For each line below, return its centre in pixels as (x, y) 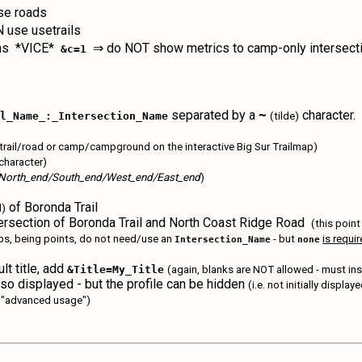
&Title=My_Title (116, 269)
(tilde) (285, 116)
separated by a (214, 115)
